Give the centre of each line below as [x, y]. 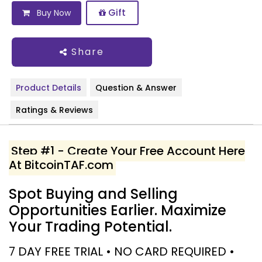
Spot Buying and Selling [93, 194]
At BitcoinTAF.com [61, 165]
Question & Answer [136, 88]
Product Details [49, 88]
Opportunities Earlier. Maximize [118, 210]
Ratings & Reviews [54, 110]
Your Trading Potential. [90, 227]
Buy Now [53, 13]
